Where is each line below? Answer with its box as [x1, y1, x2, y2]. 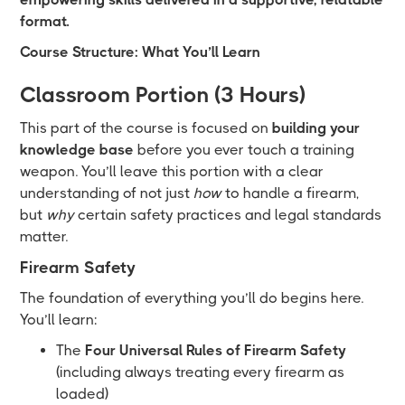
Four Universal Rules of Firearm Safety [85, 341, 347, 359]
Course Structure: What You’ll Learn [20, 42, 261, 61]
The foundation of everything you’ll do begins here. [20, 288, 364, 306]
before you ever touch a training [134, 140, 355, 158]
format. [20, 12, 71, 30]
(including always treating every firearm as [56, 363, 345, 381]
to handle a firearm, [221, 184, 360, 202]
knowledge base [20, 140, 135, 158]
